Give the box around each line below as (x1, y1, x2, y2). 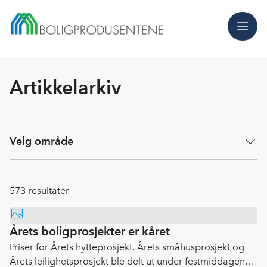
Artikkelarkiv (10, 76, 121, 99)
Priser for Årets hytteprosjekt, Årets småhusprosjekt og (10, 241, 244, 253)
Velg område (10, 135, 73, 147)
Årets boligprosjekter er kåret (10, 224, 170, 238)
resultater (26, 185, 69, 196)
